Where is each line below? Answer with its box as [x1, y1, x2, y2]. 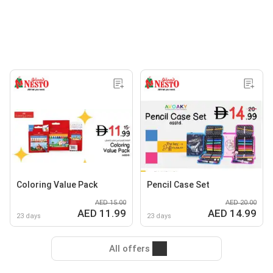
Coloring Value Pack [16, 180, 97, 190]
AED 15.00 [95, 199, 126, 207]
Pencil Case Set [147, 180, 210, 190]
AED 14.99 [208, 207, 257, 219]
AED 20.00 [225, 199, 257, 207]
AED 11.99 [77, 207, 126, 219]
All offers [108, 243, 150, 254]
